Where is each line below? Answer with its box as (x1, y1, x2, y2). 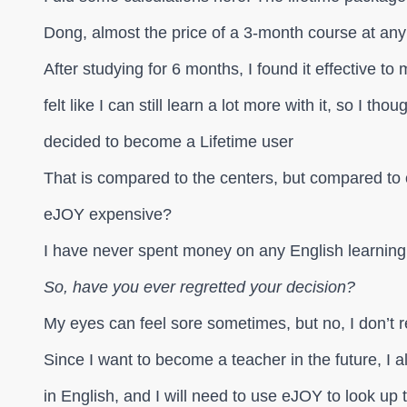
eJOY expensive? (44, 205, 172, 223)
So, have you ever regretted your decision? (44, 278, 355, 296)
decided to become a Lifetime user (44, 133, 293, 151)
